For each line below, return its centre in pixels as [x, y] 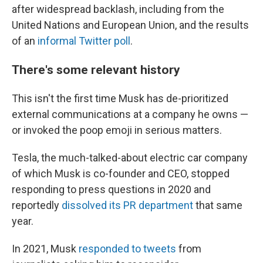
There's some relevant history [96, 70]
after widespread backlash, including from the [118, 9]
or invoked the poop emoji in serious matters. [117, 130]
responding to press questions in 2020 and [111, 190]
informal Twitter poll [84, 41]
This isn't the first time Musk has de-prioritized [120, 99]
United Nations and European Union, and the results [130, 25]
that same [218, 205]
